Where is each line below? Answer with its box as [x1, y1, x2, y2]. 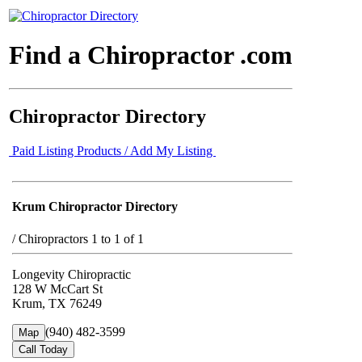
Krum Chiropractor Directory [12, 200, 178, 214]
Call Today [19, 343, 68, 356]
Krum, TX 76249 [12, 296, 102, 310]
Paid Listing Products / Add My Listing [9, 143, 216, 158]
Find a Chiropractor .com [9, 40, 293, 70]
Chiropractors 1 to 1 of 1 [19, 231, 144, 246]
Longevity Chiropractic [12, 267, 131, 281]
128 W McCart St [12, 281, 103, 296]
